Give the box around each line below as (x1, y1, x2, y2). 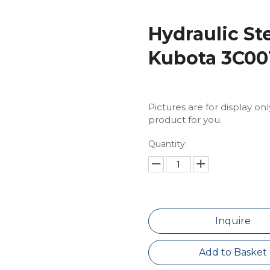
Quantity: (148, 139, 187, 149)
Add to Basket (199, 246, 268, 258)
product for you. (148, 114, 222, 125)
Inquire (215, 215, 251, 227)
